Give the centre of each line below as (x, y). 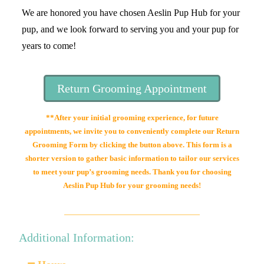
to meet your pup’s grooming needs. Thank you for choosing (132, 172)
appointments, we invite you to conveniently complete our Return (132, 131)
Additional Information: (77, 237)
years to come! (49, 46)
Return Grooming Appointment (132, 88)
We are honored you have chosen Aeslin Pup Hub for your (131, 13)
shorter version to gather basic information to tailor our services (132, 158)
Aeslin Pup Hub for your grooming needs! (132, 185)
